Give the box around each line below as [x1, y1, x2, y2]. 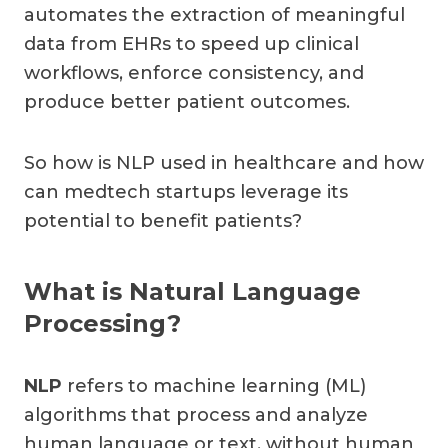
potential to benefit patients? [24, 209, 302, 232]
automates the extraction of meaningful [24, 3, 405, 26]
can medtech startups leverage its [24, 180, 348, 203]
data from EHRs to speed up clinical [24, 32, 359, 55]
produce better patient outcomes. [24, 90, 350, 113]
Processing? [24, 308, 181, 338]
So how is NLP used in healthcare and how [24, 151, 424, 174]
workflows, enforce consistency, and [24, 61, 364, 84]
